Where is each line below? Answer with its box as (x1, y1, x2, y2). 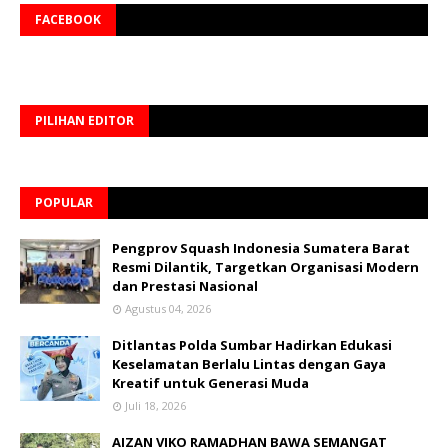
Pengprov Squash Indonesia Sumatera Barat (112, 239, 410, 258)
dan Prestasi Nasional (112, 277, 258, 296)
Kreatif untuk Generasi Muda (112, 374, 309, 393)
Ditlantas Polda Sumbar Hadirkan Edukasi (112, 336, 392, 355)
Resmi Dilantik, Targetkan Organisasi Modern (112, 258, 419, 277)
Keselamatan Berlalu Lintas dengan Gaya (112, 355, 386, 374)
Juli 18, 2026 (125, 398, 186, 414)
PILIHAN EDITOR (35, 112, 134, 130)
